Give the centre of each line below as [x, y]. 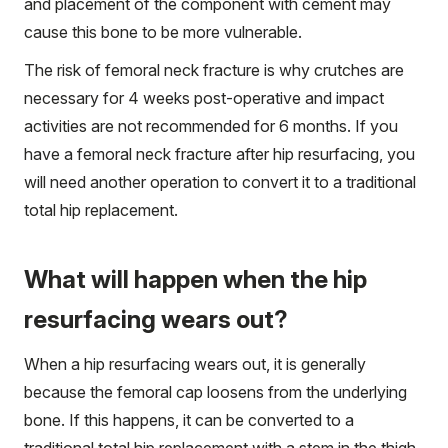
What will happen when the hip [195, 279]
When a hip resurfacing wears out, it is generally [195, 363]
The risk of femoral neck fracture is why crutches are [214, 69]
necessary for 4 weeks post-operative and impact [204, 97]
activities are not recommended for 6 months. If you [211, 125]
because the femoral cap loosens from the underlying [215, 391]
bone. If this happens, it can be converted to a [189, 419]
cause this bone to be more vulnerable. [163, 31]
